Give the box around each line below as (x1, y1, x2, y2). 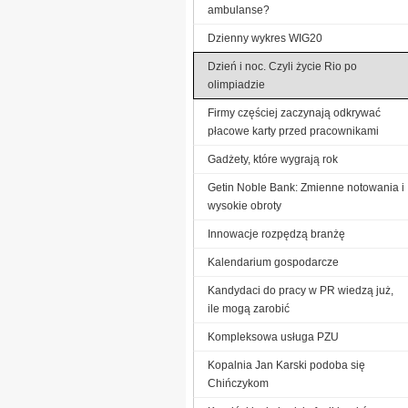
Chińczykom (208, 376, 269, 390)
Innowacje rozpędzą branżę (208, 227, 345, 240)
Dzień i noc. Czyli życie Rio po (208, 59, 357, 73)
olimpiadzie (208, 77, 265, 91)
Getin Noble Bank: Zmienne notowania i (208, 180, 404, 194)
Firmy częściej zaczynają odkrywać (208, 106, 381, 119)
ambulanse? (208, 3, 270, 16)
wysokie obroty (208, 199, 281, 212)
